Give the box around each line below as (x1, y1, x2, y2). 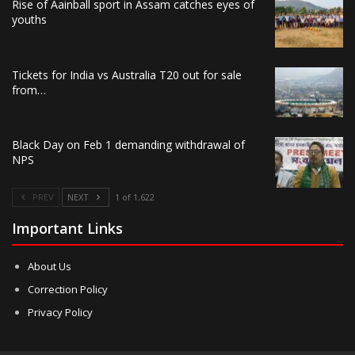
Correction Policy (28, 281, 108, 296)
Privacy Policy (28, 304, 93, 319)
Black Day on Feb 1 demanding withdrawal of (12, 137, 245, 153)
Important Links (12, 218, 123, 238)
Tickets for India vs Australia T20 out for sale (12, 67, 242, 82)
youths (12, 12, 47, 28)
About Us (28, 258, 71, 273)
